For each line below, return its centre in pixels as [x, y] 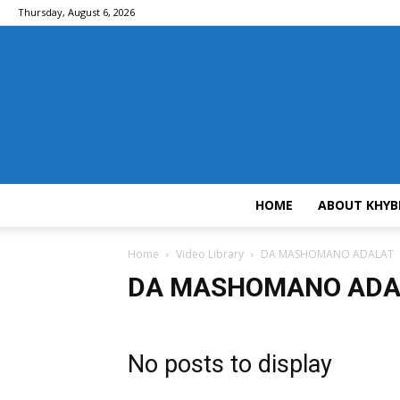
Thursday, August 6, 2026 [76, 12]
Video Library [210, 254]
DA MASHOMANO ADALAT [327, 254]
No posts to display [230, 364]
